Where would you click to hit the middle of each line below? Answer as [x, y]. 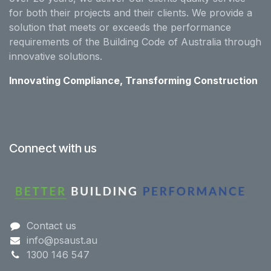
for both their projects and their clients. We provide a [131, 12]
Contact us [51, 225]
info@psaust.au [62, 240]
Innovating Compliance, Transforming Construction [133, 80]
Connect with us [53, 148]
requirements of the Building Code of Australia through [135, 41]
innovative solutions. [56, 56]
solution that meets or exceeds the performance [120, 27]
